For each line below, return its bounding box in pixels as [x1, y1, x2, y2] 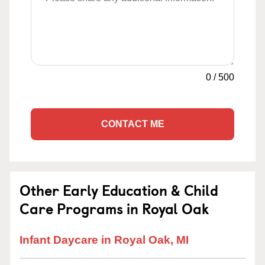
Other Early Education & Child [20, 179, 218, 201]
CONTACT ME [101, 119, 164, 129]
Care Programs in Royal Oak [20, 198, 209, 219]
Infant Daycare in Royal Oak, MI [20, 234, 189, 246]
